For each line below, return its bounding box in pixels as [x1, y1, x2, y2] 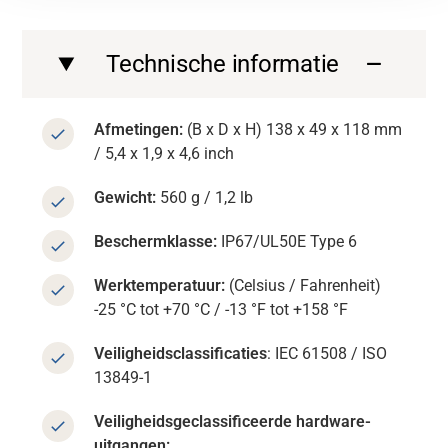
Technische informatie [106, 50, 340, 79]
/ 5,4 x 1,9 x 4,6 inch [94, 144, 235, 164]
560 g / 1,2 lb [156, 188, 254, 208]
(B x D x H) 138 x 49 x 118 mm [187, 120, 403, 140]
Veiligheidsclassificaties [94, 344, 268, 364]
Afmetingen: [94, 120, 188, 140]
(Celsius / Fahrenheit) [229, 276, 382, 296]
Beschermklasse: [94, 232, 222, 252]
